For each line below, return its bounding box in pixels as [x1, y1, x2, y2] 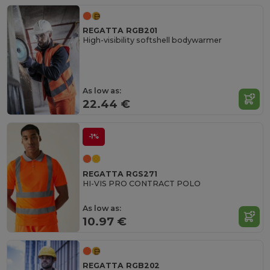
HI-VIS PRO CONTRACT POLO [83, 178, 201, 188]
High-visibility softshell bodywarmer [83, 36, 222, 45]
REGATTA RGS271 [83, 169, 158, 178]
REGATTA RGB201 [83, 26, 158, 36]
